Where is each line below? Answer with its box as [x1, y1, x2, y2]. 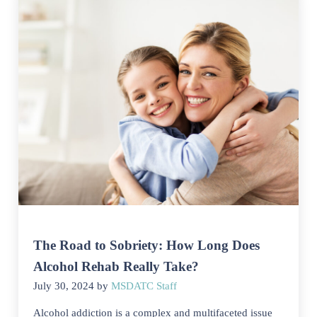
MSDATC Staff [111, 279, 178, 292]
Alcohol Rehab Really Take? [33, 258, 200, 274]
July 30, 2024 [33, 279, 95, 292]
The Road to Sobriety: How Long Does [33, 237, 260, 253]
